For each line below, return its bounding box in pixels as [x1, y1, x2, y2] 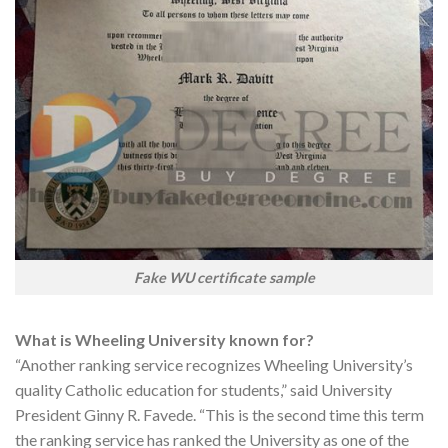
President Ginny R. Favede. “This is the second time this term [15, 404, 424, 424]
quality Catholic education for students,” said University [15, 379, 392, 399]
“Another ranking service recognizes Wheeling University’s [15, 354, 413, 374]
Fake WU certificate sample [133, 268, 315, 286]
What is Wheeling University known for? [15, 329, 314, 349]
